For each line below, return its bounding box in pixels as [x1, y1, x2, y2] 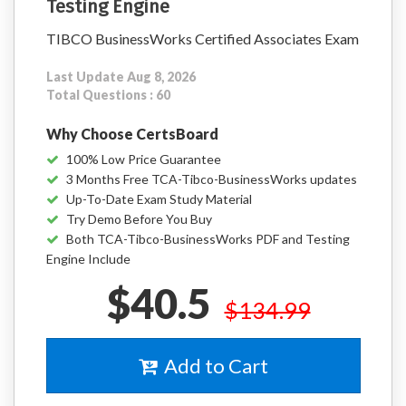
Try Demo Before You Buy [66, 211, 212, 227]
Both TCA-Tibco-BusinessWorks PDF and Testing [66, 231, 350, 246]
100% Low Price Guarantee [66, 151, 221, 167]
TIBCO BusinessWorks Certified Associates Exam [46, 30, 359, 47]
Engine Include [46, 251, 130, 266]
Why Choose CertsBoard [46, 125, 218, 142]
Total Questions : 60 [46, 87, 170, 102]
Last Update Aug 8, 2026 [46, 69, 196, 84]
